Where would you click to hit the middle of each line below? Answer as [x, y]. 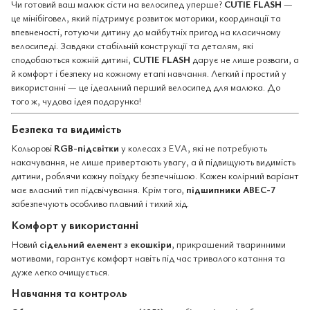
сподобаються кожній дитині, [72, 59]
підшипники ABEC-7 [231, 189]
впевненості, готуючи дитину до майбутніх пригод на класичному [146, 31]
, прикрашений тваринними [229, 244]
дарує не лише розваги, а [245, 59]
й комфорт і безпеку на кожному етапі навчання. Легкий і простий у [149, 73]
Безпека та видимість [66, 128]
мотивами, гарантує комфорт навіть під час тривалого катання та [148, 257]
